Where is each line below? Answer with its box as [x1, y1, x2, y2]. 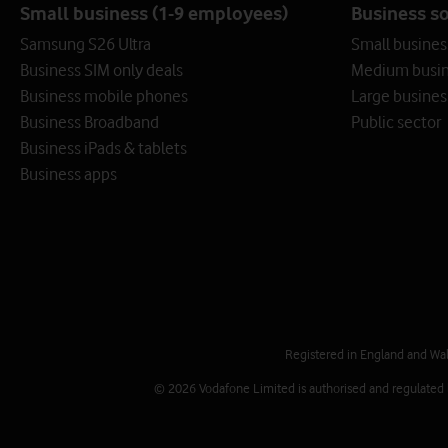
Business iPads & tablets [20, 138, 187, 158]
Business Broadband [20, 112, 159, 132]
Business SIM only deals [20, 60, 183, 80]
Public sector [351, 112, 441, 132]
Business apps [20, 164, 117, 184]
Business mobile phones [20, 86, 188, 106]
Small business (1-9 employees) [20, 2, 288, 24]
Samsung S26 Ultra [20, 34, 151, 54]
